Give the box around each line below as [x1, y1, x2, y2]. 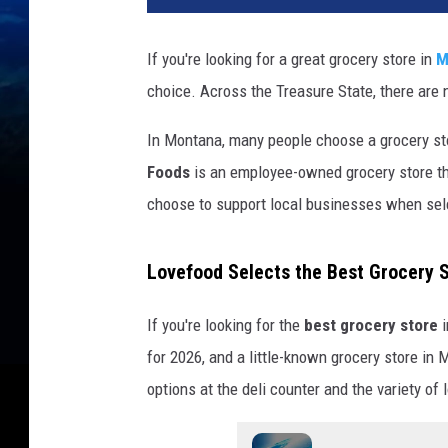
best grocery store [304, 314, 438, 335]
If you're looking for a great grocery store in [147, 49, 436, 70]
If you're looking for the [147, 314, 304, 335]
